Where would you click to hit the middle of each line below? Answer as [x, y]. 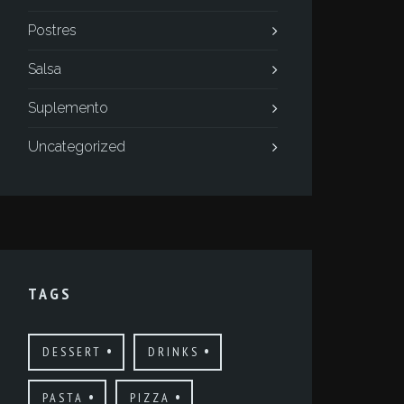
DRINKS [173, 352]
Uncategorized [76, 147]
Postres [52, 30]
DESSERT [72, 352]
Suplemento [68, 108]
